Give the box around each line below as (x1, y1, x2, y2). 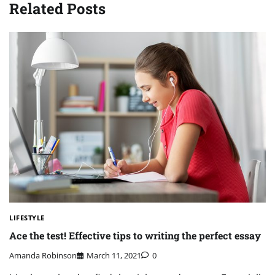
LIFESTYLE (9, 213, 45, 223)
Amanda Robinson (9, 250, 77, 261)
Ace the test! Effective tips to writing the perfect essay (9, 228, 261, 242)
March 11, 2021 (87, 250, 141, 261)
